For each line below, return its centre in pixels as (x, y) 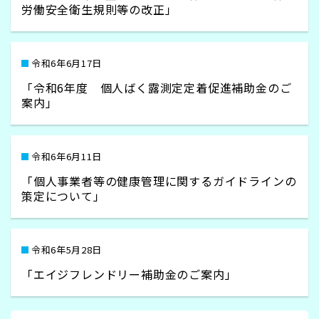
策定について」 (63, 196)
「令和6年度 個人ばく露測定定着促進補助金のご (157, 88)
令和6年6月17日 (67, 63)
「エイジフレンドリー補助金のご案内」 (129, 274)
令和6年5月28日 (67, 250)
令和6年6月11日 (67, 156)
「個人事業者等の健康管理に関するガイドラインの (159, 181)
